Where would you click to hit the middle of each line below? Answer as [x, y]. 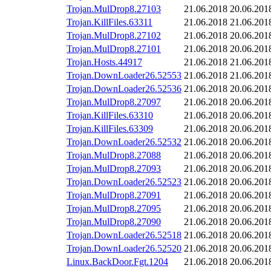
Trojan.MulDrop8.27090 [114, 222]
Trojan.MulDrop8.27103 [114, 9]
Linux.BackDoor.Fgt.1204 [117, 262]
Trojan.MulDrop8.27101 [114, 49]
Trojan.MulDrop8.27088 [114, 155]
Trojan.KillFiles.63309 [110, 129]
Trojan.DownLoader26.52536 [124, 89]
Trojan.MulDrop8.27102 [114, 36]
